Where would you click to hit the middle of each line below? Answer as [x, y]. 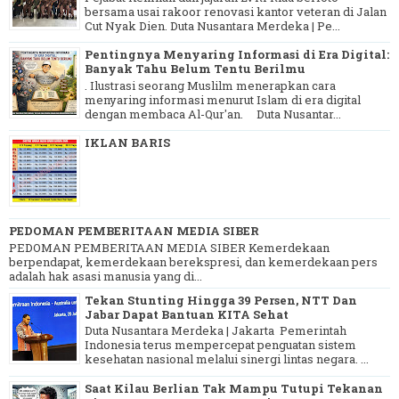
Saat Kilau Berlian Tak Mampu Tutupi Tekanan [234, 388]
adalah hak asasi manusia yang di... [106, 276]
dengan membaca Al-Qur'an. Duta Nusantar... [213, 114]
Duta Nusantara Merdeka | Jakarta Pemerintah [216, 331]
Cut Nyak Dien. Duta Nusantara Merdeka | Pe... [212, 25]
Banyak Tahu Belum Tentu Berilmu [195, 69]
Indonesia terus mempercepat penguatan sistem [220, 345]
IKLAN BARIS [127, 143]
